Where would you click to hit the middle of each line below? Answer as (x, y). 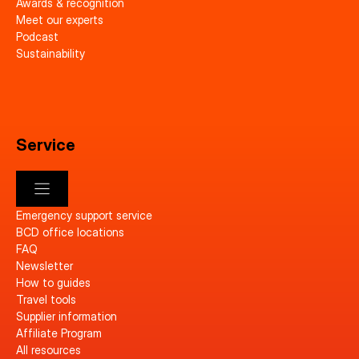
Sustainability (50, 53)
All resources (48, 349)
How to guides (53, 282)
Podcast (37, 36)
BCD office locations (70, 232)
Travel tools (46, 299)
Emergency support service (84, 215)
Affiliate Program (59, 333)
